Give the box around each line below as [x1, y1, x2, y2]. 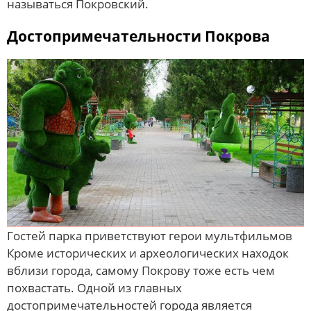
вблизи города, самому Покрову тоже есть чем [7, 262, 275, 279]
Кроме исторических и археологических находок [7, 245, 289, 262]
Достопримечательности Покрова [7, 26, 270, 47]
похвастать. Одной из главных [7, 280, 182, 296]
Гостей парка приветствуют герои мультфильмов [7, 228, 292, 244]
